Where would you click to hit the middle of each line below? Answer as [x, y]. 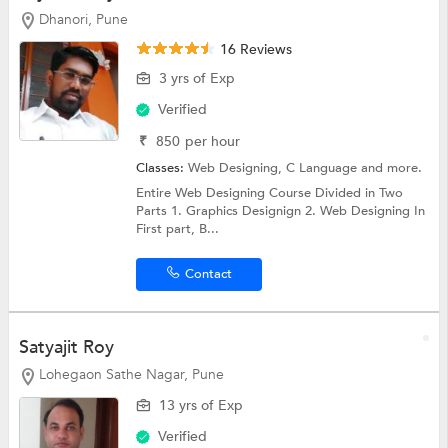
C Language [324, 168]
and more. [392, 168]
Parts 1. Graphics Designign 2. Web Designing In [281, 211]
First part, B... [178, 229]
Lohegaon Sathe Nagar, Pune [131, 375]
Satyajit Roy [66, 348]
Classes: [162, 168]
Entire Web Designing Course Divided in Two [270, 193]
